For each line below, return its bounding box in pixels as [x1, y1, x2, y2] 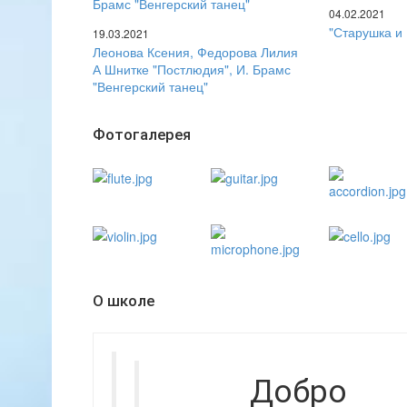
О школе [93, 292, 154, 310]
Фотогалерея [93, 125, 191, 144]
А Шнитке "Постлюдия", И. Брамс [93, 60, 291, 78]
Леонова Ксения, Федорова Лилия [93, 43, 298, 61]
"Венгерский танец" [93, 77, 208, 95]
